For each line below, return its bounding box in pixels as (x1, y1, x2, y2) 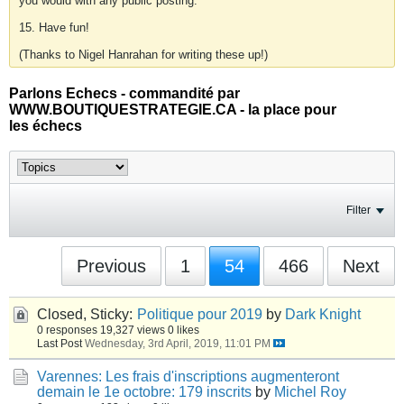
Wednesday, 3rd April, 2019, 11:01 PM (85, 337, 271, 349)
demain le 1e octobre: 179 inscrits (37, 384, 252, 399)
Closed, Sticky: (37, 307, 133, 322)
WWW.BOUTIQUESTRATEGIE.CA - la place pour (9, 102, 336, 117)
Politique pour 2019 (137, 307, 262, 322)
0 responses (37, 324, 97, 335)
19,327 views (100, 324, 165, 335)
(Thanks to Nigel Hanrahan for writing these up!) (19, 48, 268, 61)
